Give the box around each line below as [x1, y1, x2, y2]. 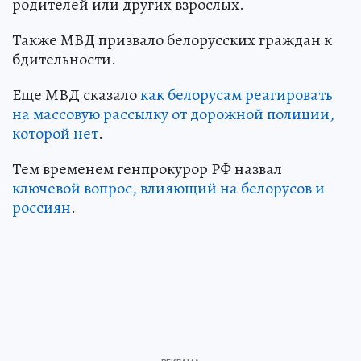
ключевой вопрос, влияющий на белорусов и [12, 176, 325, 199]
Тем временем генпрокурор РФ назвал [12, 157, 282, 180]
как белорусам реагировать [140, 83, 333, 106]
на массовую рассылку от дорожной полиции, [12, 102, 334, 125]
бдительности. [12, 48, 116, 70]
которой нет [12, 122, 98, 144]
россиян [12, 196, 71, 218]
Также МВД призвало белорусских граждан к [12, 28, 332, 51]
